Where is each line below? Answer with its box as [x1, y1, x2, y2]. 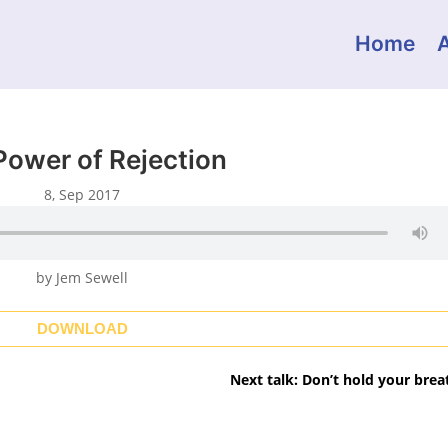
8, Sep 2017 [44, 184, 121, 204]
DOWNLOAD [36, 320, 128, 338]
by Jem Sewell [36, 267, 129, 287]
